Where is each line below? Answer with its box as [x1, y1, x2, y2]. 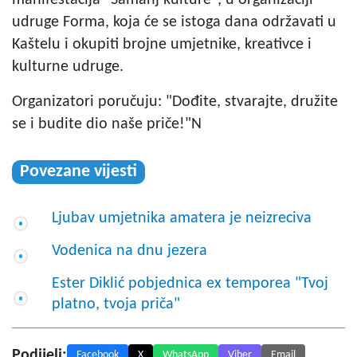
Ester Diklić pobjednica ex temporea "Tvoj [52, 276, 328, 292]
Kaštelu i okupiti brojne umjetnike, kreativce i [12, 37, 312, 53]
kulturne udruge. [12, 59, 124, 76]
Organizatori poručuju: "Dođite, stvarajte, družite [12, 94, 338, 111]
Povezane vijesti [20, 163, 137, 182]
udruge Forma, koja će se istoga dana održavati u [12, 14, 336, 31]
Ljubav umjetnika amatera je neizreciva [52, 210, 312, 227]
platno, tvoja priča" [52, 296, 180, 313]
